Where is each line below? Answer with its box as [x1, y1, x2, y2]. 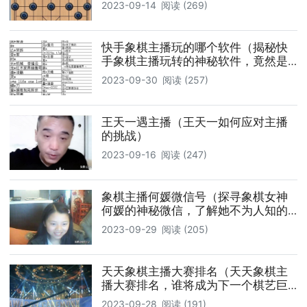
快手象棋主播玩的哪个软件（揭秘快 [101, 40, 288, 54]
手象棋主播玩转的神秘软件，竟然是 [101, 53, 288, 68]
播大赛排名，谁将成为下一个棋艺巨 [101, 278, 288, 292]
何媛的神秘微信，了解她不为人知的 [101, 203, 288, 217]
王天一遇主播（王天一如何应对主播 [101, 114, 288, 129]
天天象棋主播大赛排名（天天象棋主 [101, 264, 288, 278]
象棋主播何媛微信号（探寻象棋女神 [101, 189, 288, 204]
